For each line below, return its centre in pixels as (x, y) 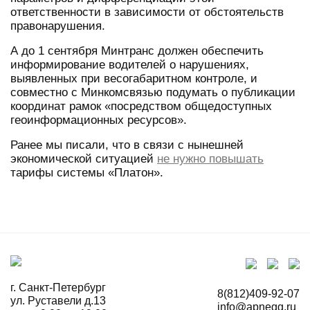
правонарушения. (58, 26)
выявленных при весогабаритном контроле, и (134, 78)
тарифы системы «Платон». (87, 172)
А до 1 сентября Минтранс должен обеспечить (137, 51)
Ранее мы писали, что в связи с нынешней (127, 145)
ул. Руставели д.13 (58, 300)
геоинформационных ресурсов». (99, 120)
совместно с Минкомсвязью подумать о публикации (153, 92)
